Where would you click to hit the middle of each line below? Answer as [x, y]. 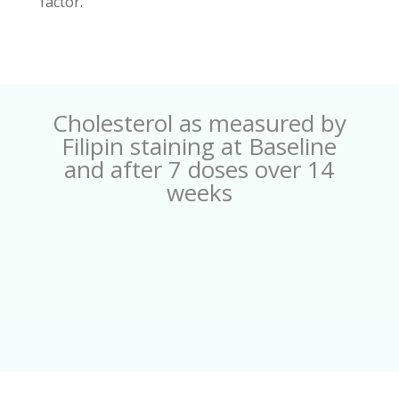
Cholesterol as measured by [199, 122]
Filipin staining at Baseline [199, 146]
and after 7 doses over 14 [199, 169]
